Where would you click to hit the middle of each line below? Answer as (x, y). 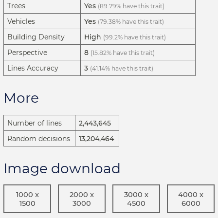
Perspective (27, 53)
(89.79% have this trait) (131, 6)
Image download (62, 168)
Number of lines (35, 123)
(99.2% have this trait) (135, 37)
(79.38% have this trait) (131, 22)
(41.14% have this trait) (122, 69)
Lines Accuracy (33, 68)
